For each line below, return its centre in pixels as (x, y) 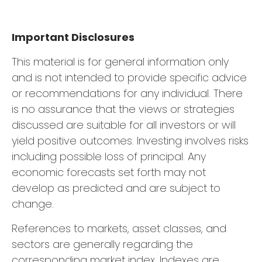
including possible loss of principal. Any (109, 156)
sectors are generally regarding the (102, 244)
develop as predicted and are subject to (116, 188)
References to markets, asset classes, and (119, 228)
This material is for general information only (120, 61)
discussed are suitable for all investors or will (124, 125)
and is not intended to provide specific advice (129, 77)
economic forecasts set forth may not (109, 172)
